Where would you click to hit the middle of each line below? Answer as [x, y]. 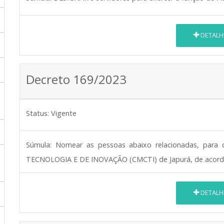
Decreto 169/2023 [76, 79]
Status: [37, 113]
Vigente [64, 113]
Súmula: [39, 144]
